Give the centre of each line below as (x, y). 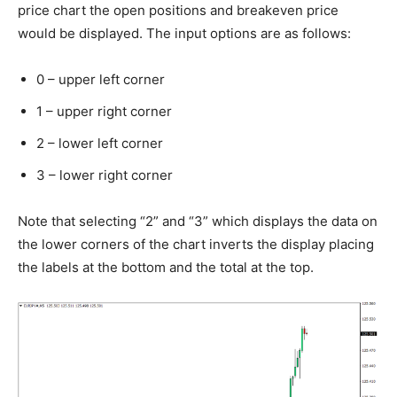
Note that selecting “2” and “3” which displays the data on (198, 221)
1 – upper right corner (104, 111)
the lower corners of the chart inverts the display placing (196, 244)
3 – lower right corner (105, 175)
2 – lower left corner (100, 143)
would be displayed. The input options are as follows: (184, 33)
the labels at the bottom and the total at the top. (166, 267)
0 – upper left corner (101, 79)
